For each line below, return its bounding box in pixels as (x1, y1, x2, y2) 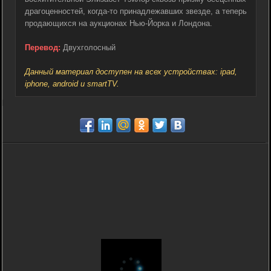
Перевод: (25, 42, 60, 52)
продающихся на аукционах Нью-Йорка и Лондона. (25, 18, 212, 28)
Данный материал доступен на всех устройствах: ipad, (25, 67, 237, 76)
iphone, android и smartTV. (25, 79, 119, 88)
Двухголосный (60, 42, 116, 52)
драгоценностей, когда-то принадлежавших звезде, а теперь (25, 6, 247, 16)
